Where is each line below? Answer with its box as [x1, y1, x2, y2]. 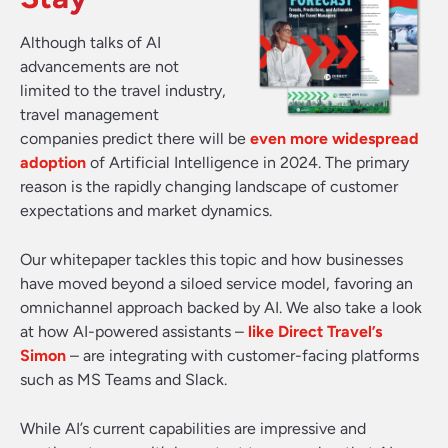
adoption [20, 153, 86, 172]
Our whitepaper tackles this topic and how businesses [20, 250, 403, 269]
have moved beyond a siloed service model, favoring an [20, 274, 413, 293]
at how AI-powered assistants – [20, 322, 248, 341]
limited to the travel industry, [20, 81, 226, 100]
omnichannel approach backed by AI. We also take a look [20, 298, 422, 317]
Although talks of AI [20, 33, 161, 52]
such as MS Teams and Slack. [20, 370, 227, 389]
